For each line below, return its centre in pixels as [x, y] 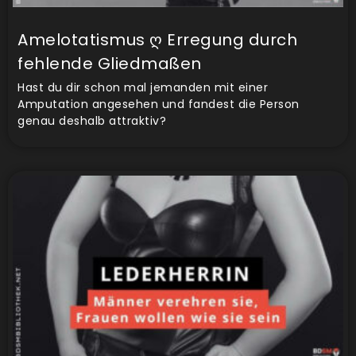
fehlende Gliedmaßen [110, 64]
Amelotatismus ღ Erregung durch [157, 40]
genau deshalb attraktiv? [92, 121]
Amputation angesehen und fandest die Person [159, 104]
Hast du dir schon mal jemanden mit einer [143, 88]
